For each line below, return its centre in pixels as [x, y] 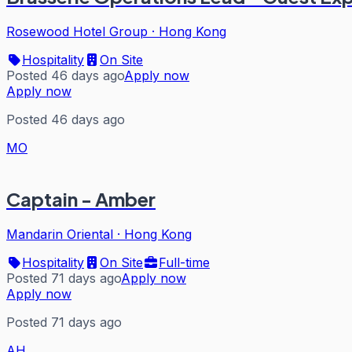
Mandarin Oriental [60, 234]
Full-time [184, 262]
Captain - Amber [81, 198]
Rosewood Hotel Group [77, 31]
